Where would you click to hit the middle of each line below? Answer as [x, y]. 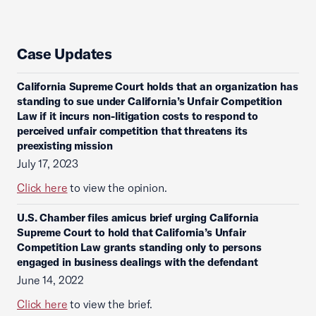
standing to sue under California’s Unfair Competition [150, 101]
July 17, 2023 [48, 164]
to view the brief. [110, 304]
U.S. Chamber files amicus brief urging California [138, 218]
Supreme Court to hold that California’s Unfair [132, 232]
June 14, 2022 [51, 280]
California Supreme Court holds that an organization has [158, 86]
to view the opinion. [117, 188]
